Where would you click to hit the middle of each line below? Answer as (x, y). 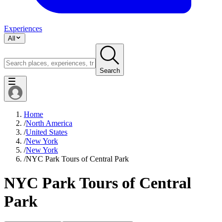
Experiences (23, 28)
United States (47, 132)
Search (110, 70)
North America (49, 123)
